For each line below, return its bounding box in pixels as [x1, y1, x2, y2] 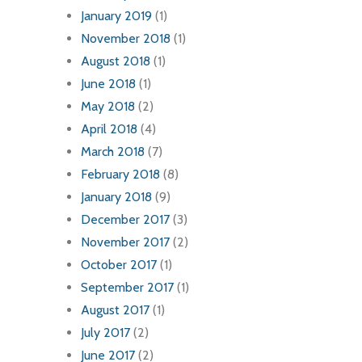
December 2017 [81, 212, 170, 228]
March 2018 [81, 144, 145, 160]
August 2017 [81, 302, 149, 318]
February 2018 [81, 166, 160, 183]
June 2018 [81, 76, 136, 92]
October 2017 [81, 257, 157, 273]
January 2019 [81, 8, 152, 24]
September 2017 [81, 280, 174, 296]
